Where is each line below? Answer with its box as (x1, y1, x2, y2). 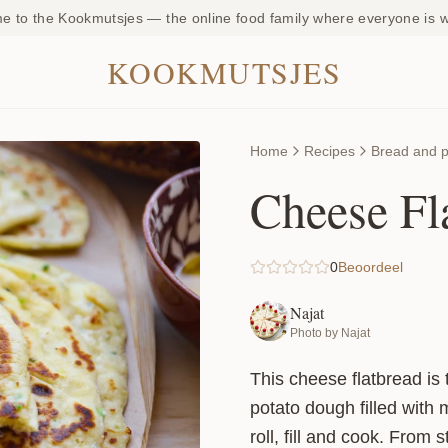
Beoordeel (338, 259, 403, 275)
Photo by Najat (290, 326, 370, 340)
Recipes (304, 143, 355, 159)
